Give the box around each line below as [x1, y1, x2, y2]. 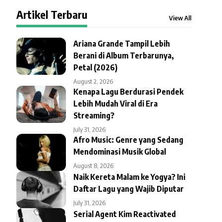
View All [168, 13, 191, 22]
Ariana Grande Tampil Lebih [73, 38, 170, 49]
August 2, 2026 [73, 77, 113, 85]
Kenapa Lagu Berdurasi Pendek [73, 86, 183, 97]
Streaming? [73, 110, 114, 120]
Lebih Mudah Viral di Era [73, 98, 158, 109]
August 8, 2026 [73, 161, 113, 169]
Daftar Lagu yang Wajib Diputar [73, 183, 184, 194]
